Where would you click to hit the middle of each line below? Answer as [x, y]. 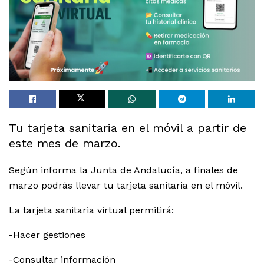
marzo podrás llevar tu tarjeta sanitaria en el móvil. [126, 186]
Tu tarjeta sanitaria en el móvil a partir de [128, 128]
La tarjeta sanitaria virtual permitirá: [91, 210]
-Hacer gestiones [47, 235]
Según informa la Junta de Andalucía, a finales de [123, 170]
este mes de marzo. [65, 143]
